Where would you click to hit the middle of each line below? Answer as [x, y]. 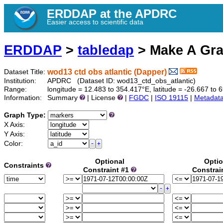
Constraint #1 [107, 170]
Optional [110, 162]
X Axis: [15, 125]
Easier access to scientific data [95, 22]
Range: [16, 90]
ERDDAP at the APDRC [112, 14]
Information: [24, 98]
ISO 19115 [171, 98]
